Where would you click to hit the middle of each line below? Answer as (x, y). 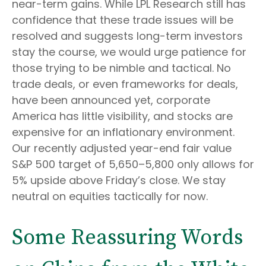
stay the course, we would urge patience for (129, 52)
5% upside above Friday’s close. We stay (119, 180)
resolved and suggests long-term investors (127, 36)
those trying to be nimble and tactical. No (121, 68)
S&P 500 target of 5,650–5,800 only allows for (133, 164)
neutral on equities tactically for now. (111, 196)
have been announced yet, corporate (111, 100)
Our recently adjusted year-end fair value (122, 148)
